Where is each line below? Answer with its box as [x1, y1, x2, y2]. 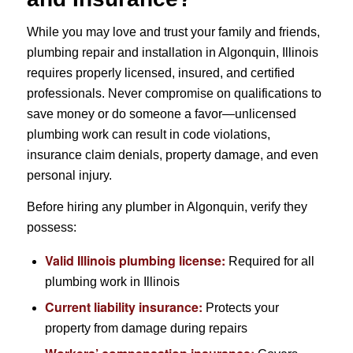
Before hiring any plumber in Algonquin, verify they [26, 199, 307, 214]
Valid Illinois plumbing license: [44, 251, 225, 270]
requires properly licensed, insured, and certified [26, 65, 295, 80]
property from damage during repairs [44, 321, 247, 336]
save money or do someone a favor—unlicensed [26, 106, 296, 121]
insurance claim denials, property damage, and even [26, 147, 318, 162]
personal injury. [26, 168, 112, 182]
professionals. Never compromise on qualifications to [26, 86, 321, 100]
